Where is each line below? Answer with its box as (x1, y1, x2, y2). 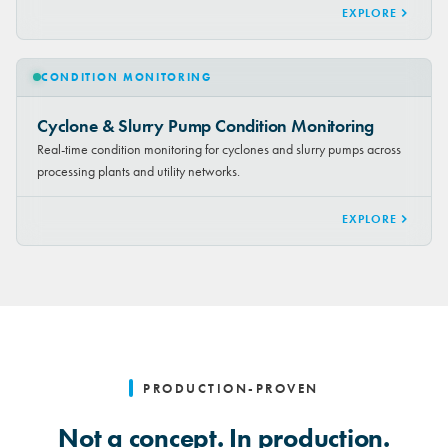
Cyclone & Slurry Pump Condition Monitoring (37, 113, 375, 138)
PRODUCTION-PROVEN (143, 379, 319, 397)
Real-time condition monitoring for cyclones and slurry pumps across (37, 139, 401, 158)
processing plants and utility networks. (37, 161, 240, 180)
